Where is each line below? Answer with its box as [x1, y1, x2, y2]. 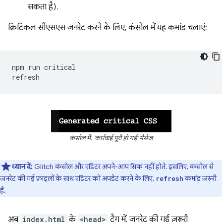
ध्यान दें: [12, 162, 34, 171]
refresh [156, 174, 183, 183]
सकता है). [28, 2, 58, 12]
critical [44, 62, 76, 72]
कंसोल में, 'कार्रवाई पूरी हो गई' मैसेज [69, 134, 153, 143]
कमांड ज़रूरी [183, 174, 217, 183]
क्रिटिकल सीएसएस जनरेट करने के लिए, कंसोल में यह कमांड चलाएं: [8, 23, 207, 33]
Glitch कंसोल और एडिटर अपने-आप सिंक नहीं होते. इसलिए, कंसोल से [34, 162, 214, 171]
